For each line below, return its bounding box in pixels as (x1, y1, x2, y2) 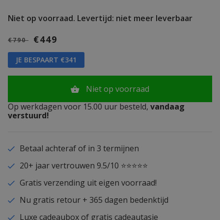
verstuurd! (8, 110, 49, 121)
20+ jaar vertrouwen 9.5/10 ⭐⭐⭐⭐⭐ (19, 160, 148, 171)
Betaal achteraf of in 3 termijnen (19, 143, 139, 154)
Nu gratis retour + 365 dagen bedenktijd (19, 194, 168, 206)
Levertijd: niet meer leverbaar (75, 13, 192, 24)
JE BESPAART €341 (16, 55, 77, 65)
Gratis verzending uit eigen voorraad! (19, 177, 157, 189)
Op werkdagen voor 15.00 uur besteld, (8, 101, 148, 112)
